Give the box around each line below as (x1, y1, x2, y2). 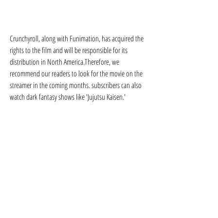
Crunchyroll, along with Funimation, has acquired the (10, 33, 144, 44)
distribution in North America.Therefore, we (10, 56, 119, 67)
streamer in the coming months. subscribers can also (10, 80, 142, 91)
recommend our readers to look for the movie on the (10, 68, 143, 79)
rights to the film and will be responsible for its (10, 45, 127, 55)
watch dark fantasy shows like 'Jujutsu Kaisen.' (10, 91, 126, 102)
